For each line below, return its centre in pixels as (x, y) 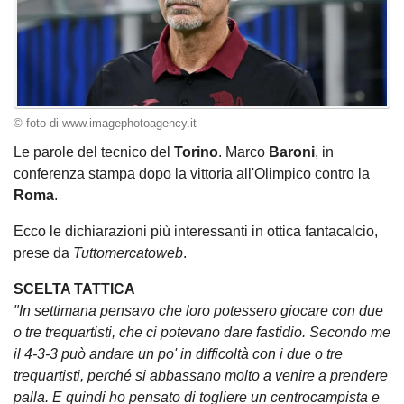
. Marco (243, 151)
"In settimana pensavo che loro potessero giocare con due (198, 310)
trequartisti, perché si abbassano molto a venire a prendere (201, 375)
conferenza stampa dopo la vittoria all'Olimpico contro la (192, 173)
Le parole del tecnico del (94, 151)
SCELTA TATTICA (74, 289)
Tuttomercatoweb (128, 252)
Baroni (292, 151)
